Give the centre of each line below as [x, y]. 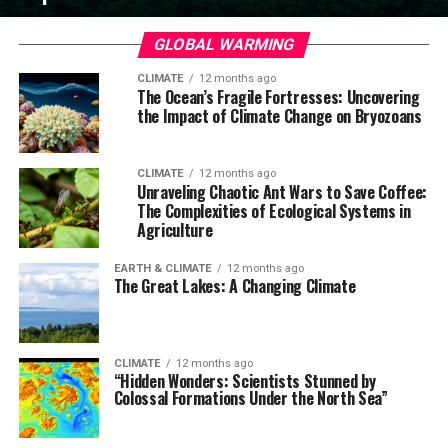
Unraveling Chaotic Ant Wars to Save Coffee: [282, 192]
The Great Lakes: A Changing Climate [234, 286]
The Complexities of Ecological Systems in [273, 211]
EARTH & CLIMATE [162, 268]
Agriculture [174, 230]
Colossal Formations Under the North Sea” [250, 398]
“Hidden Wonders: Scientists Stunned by [244, 381]
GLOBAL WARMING [224, 44]
